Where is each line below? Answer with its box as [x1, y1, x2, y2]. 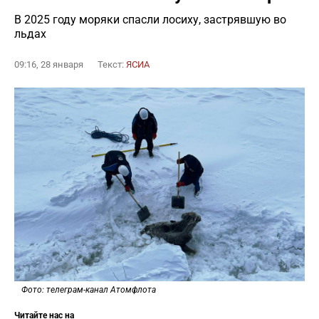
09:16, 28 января [14, 59, 83, 70]
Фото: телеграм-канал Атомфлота [21, 285, 156, 295]
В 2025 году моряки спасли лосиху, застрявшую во [14, 13, 286, 26]
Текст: [98, 59, 126, 70]
